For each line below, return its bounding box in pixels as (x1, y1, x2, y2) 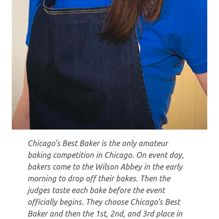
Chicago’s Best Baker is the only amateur (27, 139, 168, 148)
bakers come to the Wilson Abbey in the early (27, 162, 182, 172)
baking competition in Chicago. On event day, (27, 151, 184, 160)
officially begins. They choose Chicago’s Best (27, 197, 180, 207)
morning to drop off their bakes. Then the (27, 174, 170, 183)
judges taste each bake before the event (27, 186, 165, 195)
